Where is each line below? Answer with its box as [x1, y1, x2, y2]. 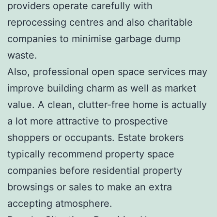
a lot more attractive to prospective [7, 115, 168, 127]
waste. [7, 49, 37, 61]
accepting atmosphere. [7, 197, 112, 209]
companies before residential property [7, 164, 182, 176]
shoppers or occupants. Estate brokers [7, 131, 184, 143]
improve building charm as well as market [7, 82, 196, 94]
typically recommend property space [7, 148, 174, 160]
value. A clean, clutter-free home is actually [7, 98, 207, 110]
